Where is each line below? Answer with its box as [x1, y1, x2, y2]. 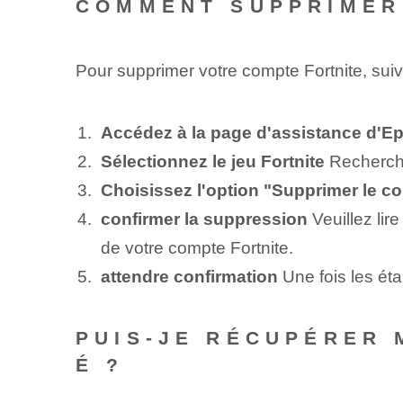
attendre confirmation [100, 267, 278, 287]
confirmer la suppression [100, 210, 308, 229]
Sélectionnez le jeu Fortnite [100, 152, 325, 172]
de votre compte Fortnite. [100, 238, 293, 258]
